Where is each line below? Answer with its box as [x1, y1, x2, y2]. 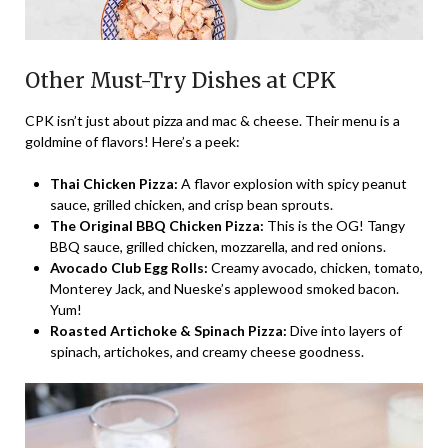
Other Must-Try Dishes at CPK [25, 67, 336, 95]
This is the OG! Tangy [264, 217, 405, 235]
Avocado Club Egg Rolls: [50, 259, 208, 277]
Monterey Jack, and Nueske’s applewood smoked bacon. [50, 280, 399, 298]
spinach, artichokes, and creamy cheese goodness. [50, 343, 364, 361]
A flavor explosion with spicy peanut [178, 175, 407, 193]
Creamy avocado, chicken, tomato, [208, 259, 423, 277]
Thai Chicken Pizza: [50, 175, 178, 193]
